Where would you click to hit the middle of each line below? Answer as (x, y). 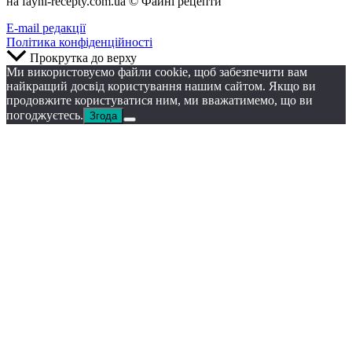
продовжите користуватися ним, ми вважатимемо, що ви (159, 100)
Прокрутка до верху (83, 57)
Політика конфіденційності (79, 42)
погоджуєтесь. (45, 115)
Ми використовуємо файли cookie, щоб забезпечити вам (157, 71)
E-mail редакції (46, 27)
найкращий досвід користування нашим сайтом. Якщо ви (161, 86)
